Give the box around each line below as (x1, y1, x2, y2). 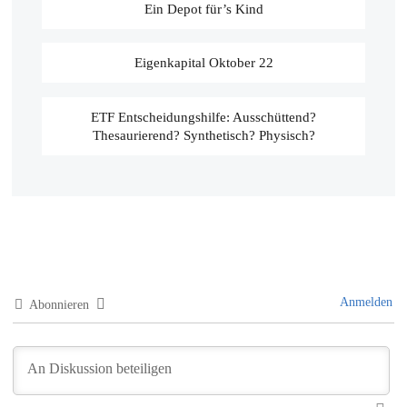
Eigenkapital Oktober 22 (134, 55, 273, 71)
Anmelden (336, 294, 392, 309)
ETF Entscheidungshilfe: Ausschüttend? (91, 109, 316, 124)
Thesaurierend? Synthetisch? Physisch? (92, 127, 315, 143)
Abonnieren (29, 297, 90, 312)
